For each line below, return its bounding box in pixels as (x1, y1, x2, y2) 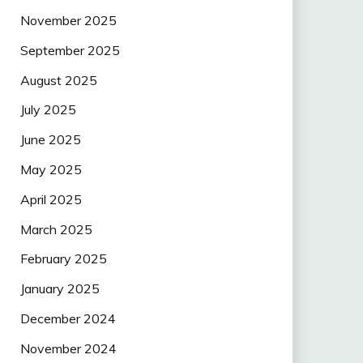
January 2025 (19, 280, 100, 297)
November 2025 (19, 12, 117, 28)
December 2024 (19, 310, 116, 327)
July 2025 (19, 101, 76, 118)
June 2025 (19, 131, 81, 148)
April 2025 (19, 190, 82, 207)
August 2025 (19, 71, 97, 88)
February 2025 (19, 250, 107, 267)
